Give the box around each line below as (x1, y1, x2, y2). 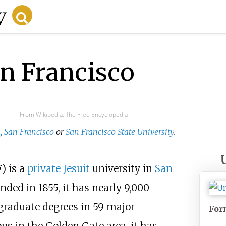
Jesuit (63, 162, 90, 175)
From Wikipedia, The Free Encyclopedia (19, 109, 128, 119)
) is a (2, 162, 27, 175)
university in (89, 162, 155, 175)
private (27, 162, 61, 175)
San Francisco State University (66, 126, 175, 137)
